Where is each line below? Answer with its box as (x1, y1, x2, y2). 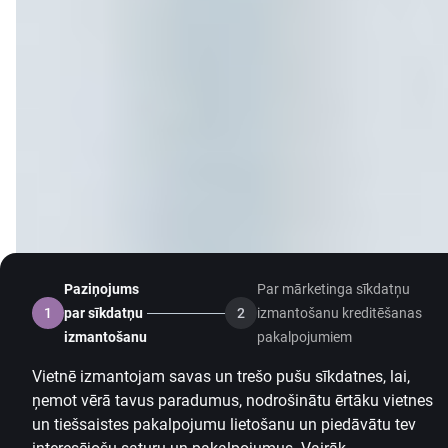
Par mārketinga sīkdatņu (257, 281, 410, 297)
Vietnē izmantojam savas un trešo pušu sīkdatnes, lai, (32, 367, 410, 386)
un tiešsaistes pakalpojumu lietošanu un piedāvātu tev (32, 415, 416, 434)
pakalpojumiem (257, 329, 352, 345)
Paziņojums (64, 281, 139, 297)
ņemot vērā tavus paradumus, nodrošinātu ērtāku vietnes (32, 391, 433, 410)
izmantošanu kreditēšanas (257, 305, 422, 321)
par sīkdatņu (64, 305, 143, 321)
